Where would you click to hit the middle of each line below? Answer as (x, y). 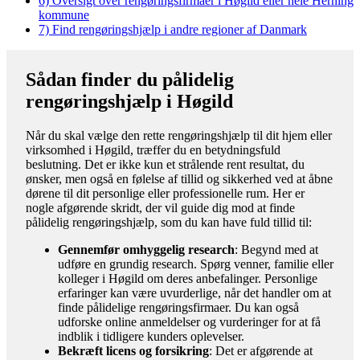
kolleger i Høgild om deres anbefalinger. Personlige (188, 278)
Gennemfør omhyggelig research (146, 249)
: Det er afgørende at (261, 350)
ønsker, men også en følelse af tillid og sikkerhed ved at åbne (179, 178)
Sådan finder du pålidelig (130, 79)
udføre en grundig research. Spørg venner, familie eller (196, 264)
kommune (64, 14)
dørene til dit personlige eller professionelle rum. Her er (165, 193)
